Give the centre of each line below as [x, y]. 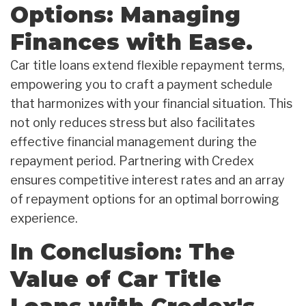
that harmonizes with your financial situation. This [151, 103]
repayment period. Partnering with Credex [132, 161]
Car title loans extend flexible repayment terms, [148, 65]
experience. [44, 218]
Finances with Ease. [131, 42]
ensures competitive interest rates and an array [148, 180]
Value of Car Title [116, 279]
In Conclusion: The [123, 251]
